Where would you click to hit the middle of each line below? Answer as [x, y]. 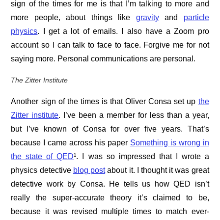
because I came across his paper [70, 142]
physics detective [42, 170]
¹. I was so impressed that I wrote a [141, 156]
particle [196, 17]
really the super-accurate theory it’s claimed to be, [110, 197]
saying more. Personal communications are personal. [103, 58]
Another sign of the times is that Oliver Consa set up [105, 101]
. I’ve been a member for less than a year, [134, 115]
